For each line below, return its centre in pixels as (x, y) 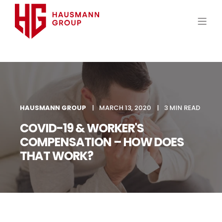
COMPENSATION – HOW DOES (102, 142)
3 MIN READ (182, 108)
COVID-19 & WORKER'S (82, 128)
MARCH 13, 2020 (125, 108)
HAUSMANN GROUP (53, 108)
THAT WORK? (56, 156)
